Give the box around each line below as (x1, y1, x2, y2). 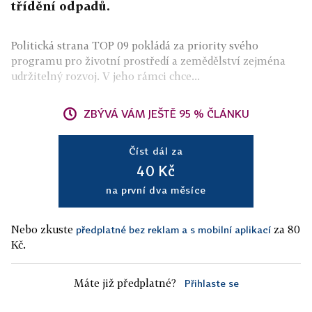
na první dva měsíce (105, 184, 207, 196)
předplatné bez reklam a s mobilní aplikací (76, 224, 271, 235)
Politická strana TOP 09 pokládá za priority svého (11, 39, 258, 52)
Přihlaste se (184, 277, 239, 289)
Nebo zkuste (11, 223, 76, 235)
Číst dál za (129, 145, 183, 157)
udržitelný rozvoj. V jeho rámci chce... (11, 70, 200, 82)
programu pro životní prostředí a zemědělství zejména (11, 54, 286, 67)
